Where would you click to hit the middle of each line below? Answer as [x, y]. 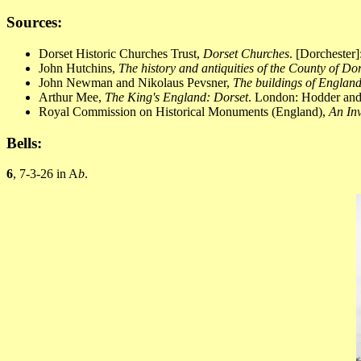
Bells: [24, 143]
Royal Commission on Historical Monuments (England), [184, 111]
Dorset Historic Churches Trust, [121, 53]
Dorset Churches [246, 53]
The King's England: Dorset [176, 97]
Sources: [34, 23]
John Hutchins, [79, 68]
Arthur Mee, [72, 97]
